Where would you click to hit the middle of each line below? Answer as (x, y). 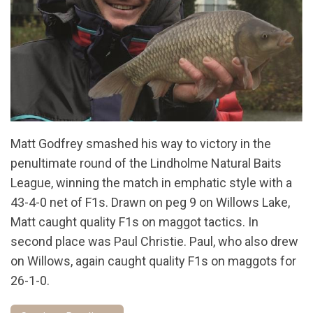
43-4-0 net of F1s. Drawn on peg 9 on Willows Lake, (150, 203)
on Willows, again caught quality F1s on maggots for (153, 261)
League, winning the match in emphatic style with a (151, 183)
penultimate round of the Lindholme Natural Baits (146, 163)
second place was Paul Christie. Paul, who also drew (154, 242)
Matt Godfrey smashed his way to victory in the (141, 144)
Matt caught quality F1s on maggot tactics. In (134, 222)
